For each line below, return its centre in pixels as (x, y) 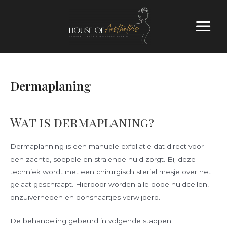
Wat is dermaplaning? (82, 122)
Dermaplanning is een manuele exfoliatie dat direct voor (107, 146)
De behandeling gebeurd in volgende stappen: (91, 221)
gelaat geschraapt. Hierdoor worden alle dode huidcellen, (109, 184)
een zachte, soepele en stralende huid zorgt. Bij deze (103, 159)
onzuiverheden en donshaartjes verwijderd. (86, 197)
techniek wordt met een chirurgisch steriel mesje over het (110, 172)
